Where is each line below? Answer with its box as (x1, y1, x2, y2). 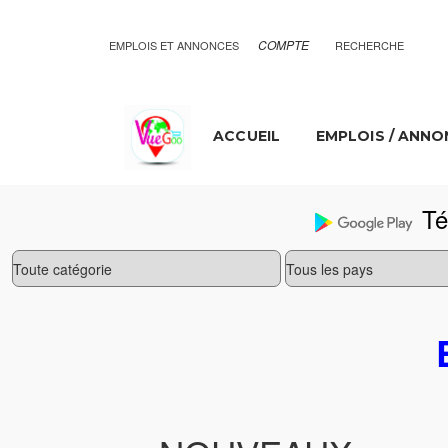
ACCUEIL (213, 127, 280, 146)
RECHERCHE (335, 37, 404, 53)
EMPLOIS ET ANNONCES (109, 37, 239, 53)
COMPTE (258, 36, 309, 53)
